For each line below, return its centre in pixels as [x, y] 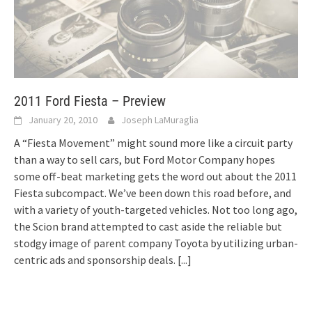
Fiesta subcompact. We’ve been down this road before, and [153, 193]
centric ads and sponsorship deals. [96, 260]
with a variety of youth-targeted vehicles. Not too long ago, [156, 210]
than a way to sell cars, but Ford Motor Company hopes [145, 160]
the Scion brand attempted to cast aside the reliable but [148, 227]
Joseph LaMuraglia [160, 120]
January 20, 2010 [63, 120]
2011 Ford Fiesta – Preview [90, 101]
